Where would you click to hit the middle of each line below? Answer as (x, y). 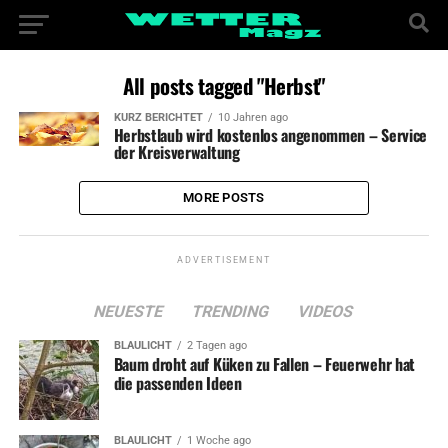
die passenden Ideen (177, 383)
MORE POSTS (224, 197)
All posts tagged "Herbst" (224, 85)
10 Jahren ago (252, 117)
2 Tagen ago (216, 345)
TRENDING (231, 311)
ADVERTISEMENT (224, 260)
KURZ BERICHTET (158, 117)
